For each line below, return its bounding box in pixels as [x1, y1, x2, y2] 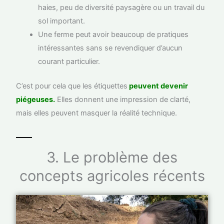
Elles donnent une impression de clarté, [55, 94, 191, 104]
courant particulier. [38, 56, 100, 66]
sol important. [38, 16, 85, 25]
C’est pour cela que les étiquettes [16, 81, 128, 90]
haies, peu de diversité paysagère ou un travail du [38, 2, 205, 12]
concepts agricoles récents [19, 167, 205, 185]
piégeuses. [16, 94, 55, 104]
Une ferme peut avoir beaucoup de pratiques [38, 29, 189, 39]
